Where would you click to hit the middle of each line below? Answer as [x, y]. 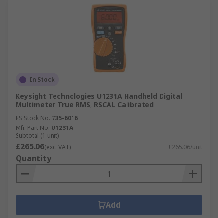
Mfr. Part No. [33, 128]
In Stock [42, 80]
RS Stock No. [33, 118]
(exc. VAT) [57, 147]
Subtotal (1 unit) [37, 136]
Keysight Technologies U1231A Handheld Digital [99, 96]
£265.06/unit [185, 147]
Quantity [33, 158]
